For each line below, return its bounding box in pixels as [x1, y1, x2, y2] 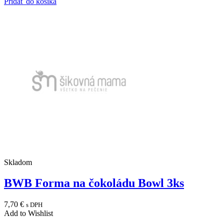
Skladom [4, 157, 32, 166]
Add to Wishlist [4, 209, 53, 218]
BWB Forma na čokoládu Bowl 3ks [4, 176, 184, 190]
